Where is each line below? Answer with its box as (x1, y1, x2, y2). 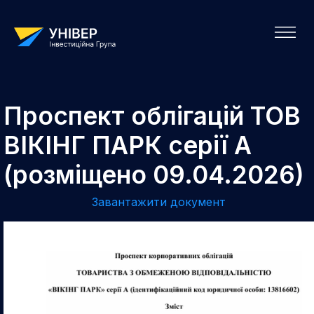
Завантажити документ (92, 195, 226, 209)
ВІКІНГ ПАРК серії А (4, 130, 252, 160)
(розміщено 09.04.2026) (4, 160, 304, 189)
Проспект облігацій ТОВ (4, 101, 301, 130)
